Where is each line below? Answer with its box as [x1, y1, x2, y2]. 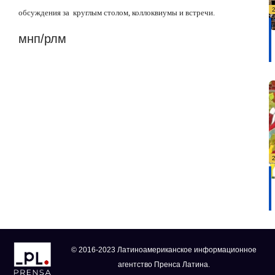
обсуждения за [18, 8, 71, 18]
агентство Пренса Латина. [117, 260, 210, 269]
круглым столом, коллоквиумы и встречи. [73, 8, 215, 18]
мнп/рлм [18, 31, 66, 45]
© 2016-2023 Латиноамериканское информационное [71, 246, 257, 254]
